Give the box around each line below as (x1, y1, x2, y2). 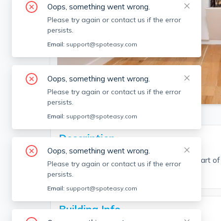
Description (59, 132, 115, 145)
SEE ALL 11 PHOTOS (66, 83, 136, 92)
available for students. (59, 169, 136, 179)
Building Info (59, 203, 120, 216)
